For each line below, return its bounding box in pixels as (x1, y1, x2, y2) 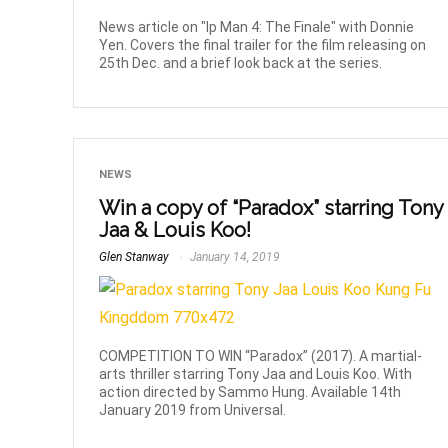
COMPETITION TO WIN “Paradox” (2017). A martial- (99, 347, 423, 364)
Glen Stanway (99, 249, 170, 264)
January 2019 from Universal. (99, 401, 287, 418)
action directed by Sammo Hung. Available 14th (99, 383, 402, 400)
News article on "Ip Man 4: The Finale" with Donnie (99, 18, 415, 35)
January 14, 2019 (187, 249, 281, 264)
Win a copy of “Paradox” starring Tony (99, 195, 444, 220)
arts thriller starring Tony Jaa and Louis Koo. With (99, 365, 413, 382)
